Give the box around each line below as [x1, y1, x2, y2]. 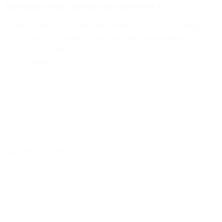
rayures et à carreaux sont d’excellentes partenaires [5, 32, 199, 42]
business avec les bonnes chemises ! [5, 1, 161, 11]
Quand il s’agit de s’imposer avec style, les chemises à [5, 20, 207, 30]
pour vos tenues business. [5, 44, 102, 54]
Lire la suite [5, 55, 48, 66]
